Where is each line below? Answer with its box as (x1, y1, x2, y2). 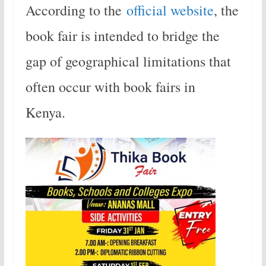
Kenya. (25, 103, 65, 122)
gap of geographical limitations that (25, 52, 231, 71)
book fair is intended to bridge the (25, 26, 220, 46)
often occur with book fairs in (25, 77, 195, 97)
